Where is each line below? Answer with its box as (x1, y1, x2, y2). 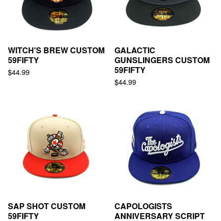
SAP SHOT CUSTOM (8, 200, 85, 212)
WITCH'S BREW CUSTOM (8, 44, 105, 56)
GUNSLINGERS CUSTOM (114, 54, 210, 66)
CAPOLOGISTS (114, 200, 172, 212)
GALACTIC (114, 44, 155, 56)
